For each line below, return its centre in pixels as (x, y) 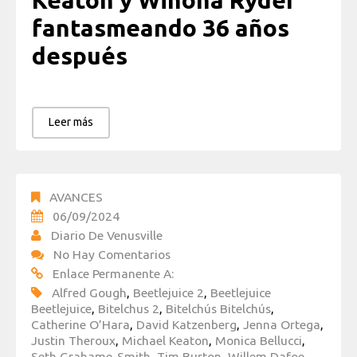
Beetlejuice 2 (169, 292)
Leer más (71, 122)
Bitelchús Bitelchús (218, 308)
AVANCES (76, 196)
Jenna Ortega (282, 324)
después (80, 56)
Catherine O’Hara (80, 324)
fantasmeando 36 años (161, 28)
